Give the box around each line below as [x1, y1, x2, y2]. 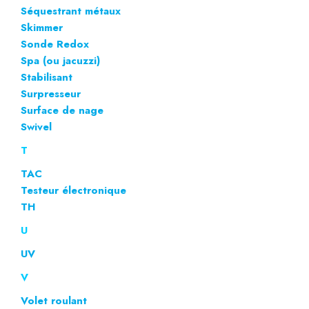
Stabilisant [21, 69, 72, 85]
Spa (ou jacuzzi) [21, 52, 100, 68]
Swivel [21, 119, 52, 134]
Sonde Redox [21, 36, 89, 52]
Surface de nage [21, 102, 103, 118]
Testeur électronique [21, 182, 126, 198]
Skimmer [21, 19, 63, 35]
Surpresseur [21, 86, 81, 101]
